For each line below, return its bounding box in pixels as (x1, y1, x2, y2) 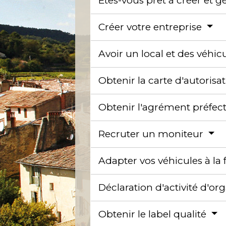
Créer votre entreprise (98, 21, 205, 33)
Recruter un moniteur (98, 128, 206, 140)
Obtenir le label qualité (98, 208, 209, 220)
